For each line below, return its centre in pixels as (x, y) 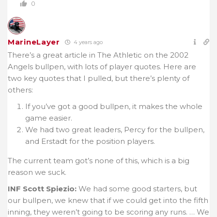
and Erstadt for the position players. (90, 141)
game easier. (49, 118)
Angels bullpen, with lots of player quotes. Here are (102, 67)
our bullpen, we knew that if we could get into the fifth (108, 201)
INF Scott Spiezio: (42, 189)
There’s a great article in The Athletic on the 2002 (98, 55)
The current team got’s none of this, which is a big (99, 161)
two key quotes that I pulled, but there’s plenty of (99, 78)
